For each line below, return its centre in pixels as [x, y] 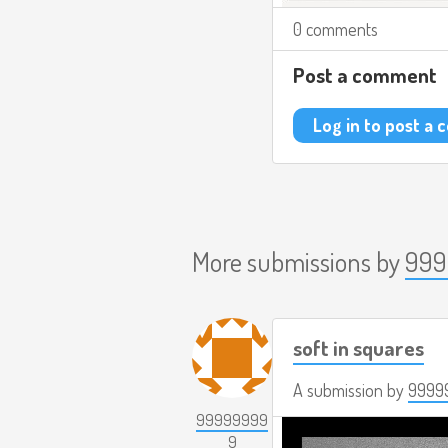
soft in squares [358, 347]
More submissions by [298, 261]
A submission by [350, 390]
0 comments [335, 29]
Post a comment [365, 74]
